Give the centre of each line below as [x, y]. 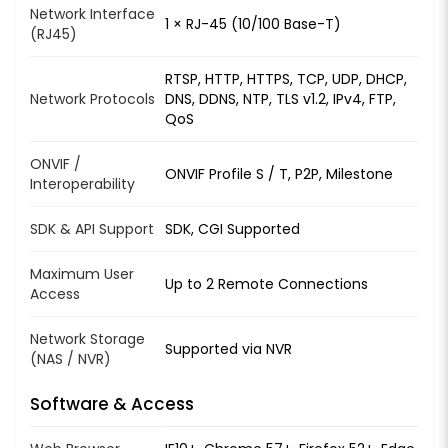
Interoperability [82, 183]
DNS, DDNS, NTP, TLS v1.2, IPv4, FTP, [280, 98]
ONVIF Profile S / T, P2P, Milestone [279, 173]
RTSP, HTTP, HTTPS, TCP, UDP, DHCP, [286, 78]
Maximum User [82, 273]
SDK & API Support [92, 228]
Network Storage [87, 338]
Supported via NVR [228, 348]
